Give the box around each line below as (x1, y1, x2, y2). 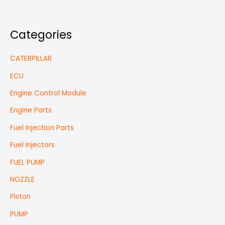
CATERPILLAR (10, 54, 52, 64)
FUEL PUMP (10, 157, 45, 167)
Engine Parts (10, 105, 52, 116)
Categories (10, 27, 72, 43)
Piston (10, 192, 31, 202)
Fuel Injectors (10, 140, 55, 150)
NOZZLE (10, 175, 35, 185)
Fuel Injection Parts (10, 123, 74, 133)
